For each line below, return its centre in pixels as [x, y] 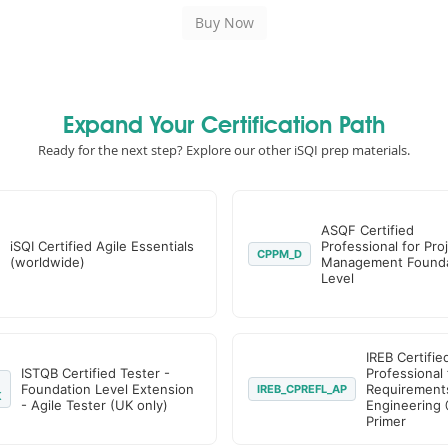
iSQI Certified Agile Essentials [101, 246]
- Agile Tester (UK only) [94, 405]
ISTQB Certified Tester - [95, 373]
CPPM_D [279, 254]
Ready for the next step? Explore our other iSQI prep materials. [224, 150]
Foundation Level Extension [107, 389]
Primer [385, 421]
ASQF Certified [367, 230]
